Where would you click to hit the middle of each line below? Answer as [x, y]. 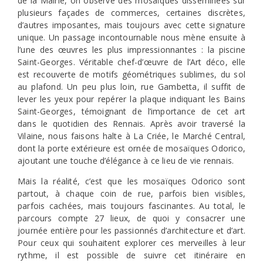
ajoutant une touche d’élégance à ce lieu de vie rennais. [126, 160]
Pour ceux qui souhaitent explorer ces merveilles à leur [131, 243]
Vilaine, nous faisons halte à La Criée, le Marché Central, [131, 136]
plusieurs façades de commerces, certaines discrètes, [131, 12]
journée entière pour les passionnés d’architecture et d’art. [131, 231]
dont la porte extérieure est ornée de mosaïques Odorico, [131, 148]
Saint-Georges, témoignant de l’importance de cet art [131, 111]
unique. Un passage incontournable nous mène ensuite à [131, 37]
